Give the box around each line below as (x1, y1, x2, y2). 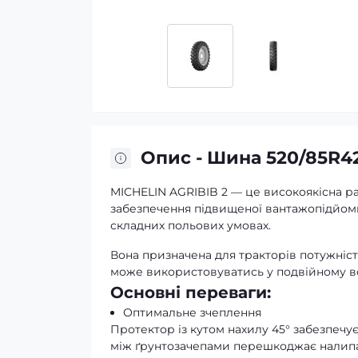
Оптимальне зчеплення (123, 305, 261, 320)
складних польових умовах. (110, 218, 271, 233)
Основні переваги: (110, 283, 271, 302)
